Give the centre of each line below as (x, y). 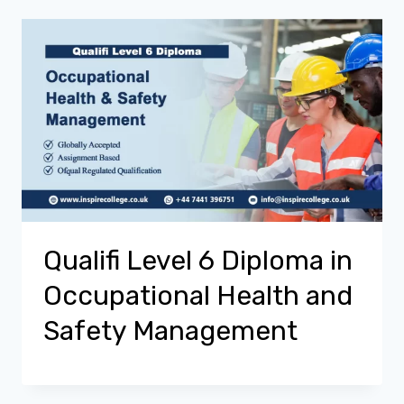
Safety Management (170, 331)
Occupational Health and (198, 296)
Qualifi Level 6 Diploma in (198, 261)
